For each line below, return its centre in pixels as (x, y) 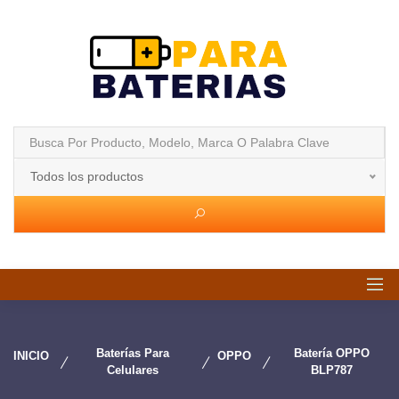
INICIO (31, 356)
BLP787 (331, 370)
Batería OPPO (331, 353)
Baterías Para (133, 353)
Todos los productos (87, 176)
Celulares (133, 370)
